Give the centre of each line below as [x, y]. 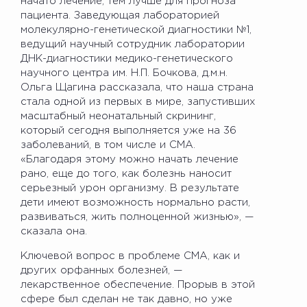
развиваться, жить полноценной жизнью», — [137, 217]
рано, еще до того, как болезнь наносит [126, 173]
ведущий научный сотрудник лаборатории [133, 44]
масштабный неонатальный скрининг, [118, 116]
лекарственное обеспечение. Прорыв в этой [138, 284]
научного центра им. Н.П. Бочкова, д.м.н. [124, 73]
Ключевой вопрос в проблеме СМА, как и [130, 256]
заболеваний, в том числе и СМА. [108, 145]
